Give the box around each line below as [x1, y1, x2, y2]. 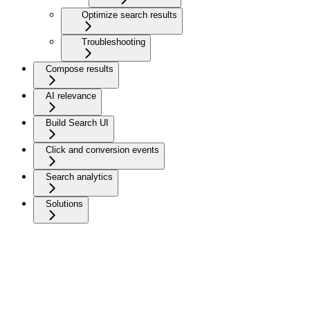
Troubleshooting [82, 36, 145, 47]
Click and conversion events [46, 144, 159, 155]
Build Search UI [46, 117, 109, 128]
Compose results [46, 63, 113, 74]
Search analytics [46, 171, 113, 182]
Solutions [46, 198, 83, 209]
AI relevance [46, 90, 96, 101]
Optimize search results [82, 9, 177, 20]
